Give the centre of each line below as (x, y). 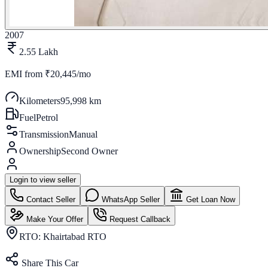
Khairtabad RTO (75, 236)
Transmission (44, 134)
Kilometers (40, 100)
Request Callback (139, 219)
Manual (83, 134)
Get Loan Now (209, 199)
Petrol (47, 117)
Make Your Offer (54, 219)
